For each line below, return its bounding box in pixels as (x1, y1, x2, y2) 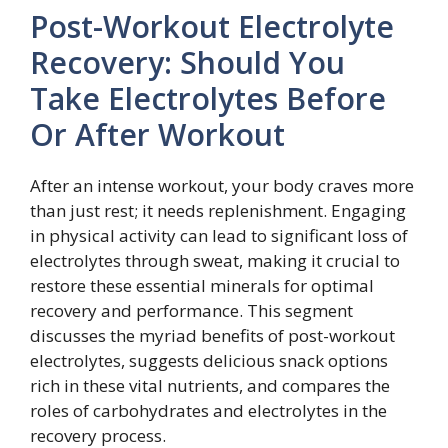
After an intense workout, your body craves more (30, 173, 414, 197)
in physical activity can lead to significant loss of (30, 223, 408, 247)
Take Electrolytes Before (30, 77, 386, 119)
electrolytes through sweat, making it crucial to (30, 248, 400, 272)
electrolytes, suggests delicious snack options (30, 348, 388, 372)
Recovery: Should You (30, 41, 345, 83)
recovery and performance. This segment (30, 298, 353, 322)
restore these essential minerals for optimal (30, 273, 374, 297)
